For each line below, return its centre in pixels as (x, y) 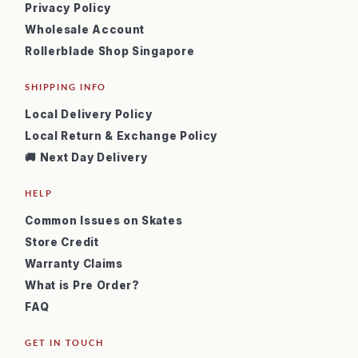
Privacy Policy (68, 8)
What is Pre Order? (82, 286)
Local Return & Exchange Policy (121, 136)
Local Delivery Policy (89, 115)
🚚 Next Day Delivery (86, 158)
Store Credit (62, 243)
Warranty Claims (74, 264)
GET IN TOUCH (64, 343)
